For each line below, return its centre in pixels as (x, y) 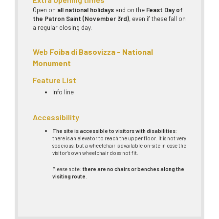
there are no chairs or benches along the (133, 169)
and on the (130, 10)
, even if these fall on (157, 18)
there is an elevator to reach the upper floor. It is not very (119, 138)
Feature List (55, 80)
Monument (52, 63)
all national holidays (86, 10)
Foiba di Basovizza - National (101, 52)
